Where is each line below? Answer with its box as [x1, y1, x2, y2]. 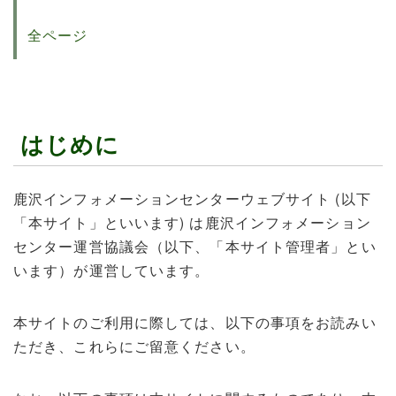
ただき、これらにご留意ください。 [13, 336, 255, 357]
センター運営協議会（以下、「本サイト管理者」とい [13, 236, 377, 257]
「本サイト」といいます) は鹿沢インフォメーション [13, 212, 371, 233]
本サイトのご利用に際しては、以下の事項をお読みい [13, 312, 377, 333]
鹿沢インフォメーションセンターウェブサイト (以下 [13, 188, 371, 209]
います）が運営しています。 [13, 260, 210, 281]
